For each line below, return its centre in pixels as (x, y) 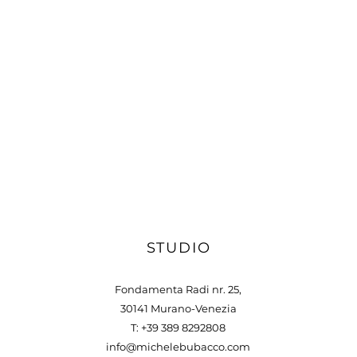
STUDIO (178, 248)
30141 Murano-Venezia (178, 308)
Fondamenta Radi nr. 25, (178, 289)
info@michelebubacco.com (178, 347)
